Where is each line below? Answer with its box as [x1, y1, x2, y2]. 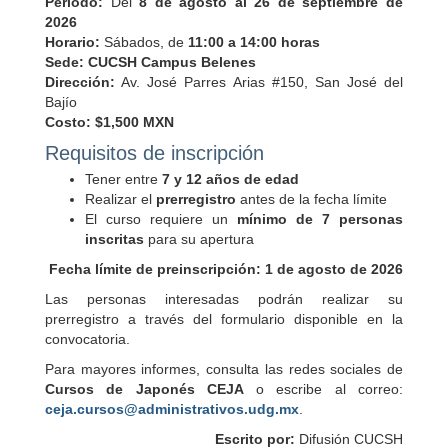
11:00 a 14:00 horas [188, 34, 320, 51]
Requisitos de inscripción [45, 142, 264, 165]
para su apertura [144, 231, 254, 248]
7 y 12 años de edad [162, 171, 299, 188]
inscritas [85, 231, 144, 248]
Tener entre [85, 171, 162, 188]
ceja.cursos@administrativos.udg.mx [45, 401, 299, 418]
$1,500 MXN [95, 114, 174, 131]
